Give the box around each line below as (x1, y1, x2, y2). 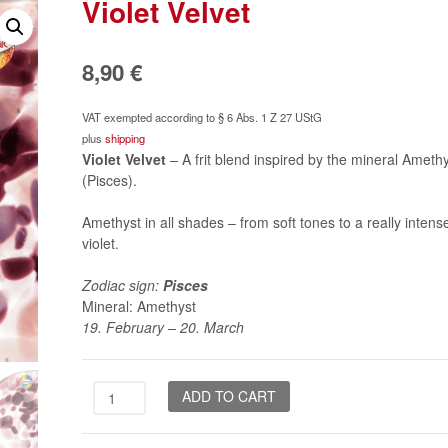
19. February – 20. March (81, 316, 244, 337)
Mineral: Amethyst (81, 295, 196, 316)
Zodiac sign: (81, 274, 163, 295)
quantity (92, 421, 143, 442)
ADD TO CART (181, 386, 276, 407)
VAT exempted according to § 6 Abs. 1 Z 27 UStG (81, 108, 322, 125)
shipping (104, 129, 145, 146)
